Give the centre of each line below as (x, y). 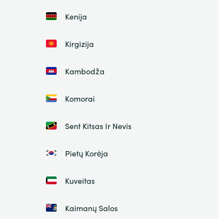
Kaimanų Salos (91, 208)
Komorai (80, 99)
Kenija (76, 16)
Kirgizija (79, 44)
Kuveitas (80, 181)
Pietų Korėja (86, 153)
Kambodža (85, 71)
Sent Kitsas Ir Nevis (98, 126)
